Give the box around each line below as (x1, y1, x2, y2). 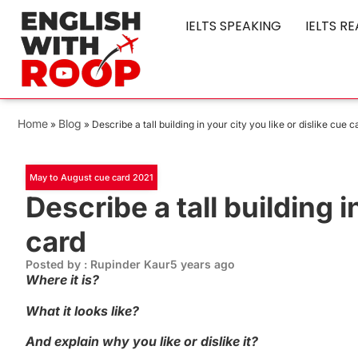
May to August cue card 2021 (30, 172, 153, 184)
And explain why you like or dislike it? (26, 333, 258, 350)
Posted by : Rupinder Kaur (26, 257, 170, 272)
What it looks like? (26, 302, 139, 319)
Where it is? (26, 272, 99, 288)
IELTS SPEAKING (185, 17, 281, 35)
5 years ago (170, 257, 235, 272)
